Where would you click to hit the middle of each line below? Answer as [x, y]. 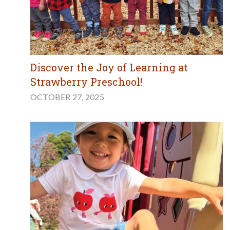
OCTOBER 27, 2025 [67, 97]
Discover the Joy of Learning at [109, 68]
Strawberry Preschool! [86, 82]
